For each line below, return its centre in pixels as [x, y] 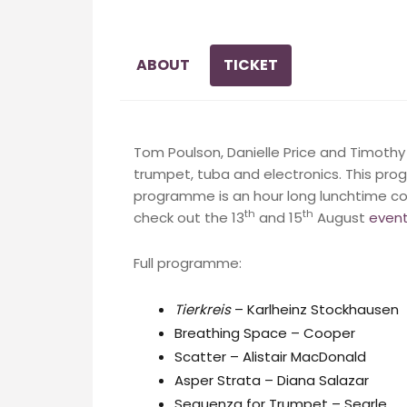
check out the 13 [189, 217]
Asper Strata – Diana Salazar [272, 380]
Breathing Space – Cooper [265, 333]
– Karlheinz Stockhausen [315, 309]
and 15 [279, 217]
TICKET [251, 65]
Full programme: [188, 263]
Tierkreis [203, 309]
